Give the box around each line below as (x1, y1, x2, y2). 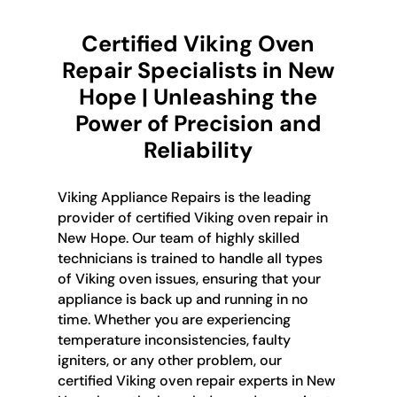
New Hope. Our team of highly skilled (57, 228, 300, 247)
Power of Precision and (74, 108, 322, 138)
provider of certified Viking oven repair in (57, 207, 328, 227)
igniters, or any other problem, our (57, 350, 282, 370)
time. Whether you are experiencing (57, 309, 291, 329)
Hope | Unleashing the (79, 82, 318, 112)
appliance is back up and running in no (57, 289, 308, 308)
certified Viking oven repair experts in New (57, 370, 336, 390)
